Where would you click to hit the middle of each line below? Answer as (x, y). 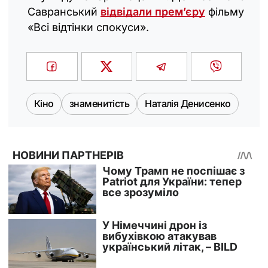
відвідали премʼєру (153, 12)
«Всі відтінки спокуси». (88, 28)
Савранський (64, 12)
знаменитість (99, 104)
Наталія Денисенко (188, 104)
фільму (225, 12)
